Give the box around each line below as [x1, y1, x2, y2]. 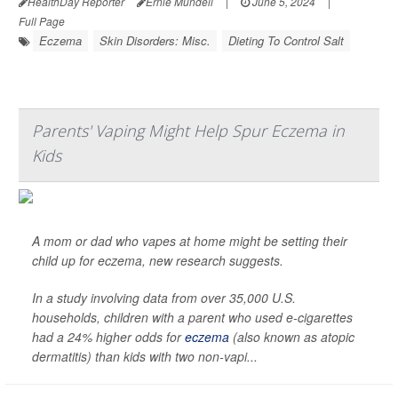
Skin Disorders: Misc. [99, 32, 211, 50]
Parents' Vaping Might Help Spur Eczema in [32, 120, 345, 142]
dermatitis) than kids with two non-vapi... [32, 347, 258, 366]
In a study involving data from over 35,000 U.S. [32, 289, 296, 307]
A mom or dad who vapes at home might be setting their [32, 232, 347, 251]
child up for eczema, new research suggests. [32, 251, 283, 270]
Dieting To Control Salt [228, 32, 344, 50]
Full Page [19, 13, 65, 29]
